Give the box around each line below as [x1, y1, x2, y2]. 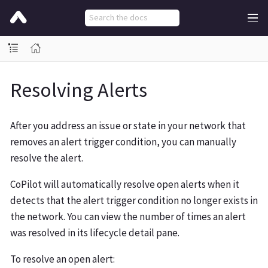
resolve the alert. [10, 151, 83, 165]
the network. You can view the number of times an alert [10, 210, 246, 223]
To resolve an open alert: [10, 252, 115, 266]
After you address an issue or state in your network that [10, 119, 246, 132]
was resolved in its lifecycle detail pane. [10, 226, 179, 239]
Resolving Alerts [10, 77, 147, 102]
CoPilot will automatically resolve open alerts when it [10, 178, 239, 191]
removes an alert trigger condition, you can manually [10, 135, 236, 148]
